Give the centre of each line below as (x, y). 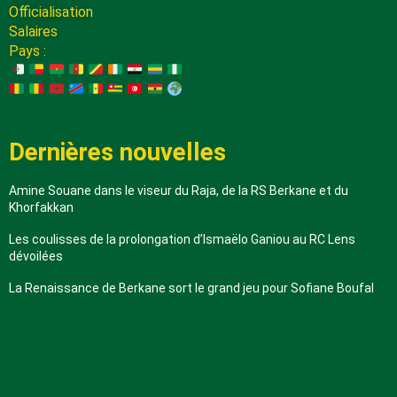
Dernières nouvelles (117, 152)
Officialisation (51, 12)
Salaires (33, 31)
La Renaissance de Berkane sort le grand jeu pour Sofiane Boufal (191, 288)
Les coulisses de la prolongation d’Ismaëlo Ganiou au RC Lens (182, 239)
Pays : (27, 51)
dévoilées (36, 256)
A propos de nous (105, 367)
